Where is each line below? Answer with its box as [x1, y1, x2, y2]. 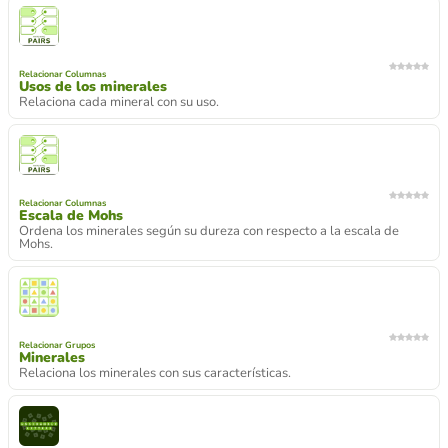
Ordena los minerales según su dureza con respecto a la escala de [19, 222, 399, 240]
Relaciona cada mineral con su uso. [19, 93, 219, 111]
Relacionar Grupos [19, 339, 95, 351]
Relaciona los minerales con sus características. [19, 364, 291, 382]
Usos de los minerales [19, 77, 167, 96]
